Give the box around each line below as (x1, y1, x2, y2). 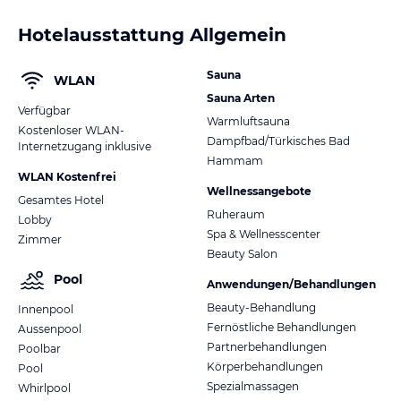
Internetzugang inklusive (18, 139, 151, 153)
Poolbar (18, 341, 61, 355)
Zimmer (18, 232, 62, 246)
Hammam (207, 153, 263, 167)
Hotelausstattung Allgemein (18, 23, 286, 46)
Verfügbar (18, 103, 71, 117)
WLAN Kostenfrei (18, 169, 116, 183)
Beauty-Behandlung (207, 300, 316, 314)
